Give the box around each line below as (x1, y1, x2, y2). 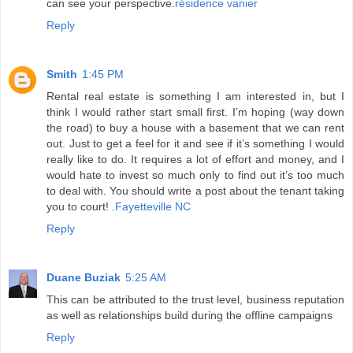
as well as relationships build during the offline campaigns (46, 309, 333, 322)
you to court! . (46, 200, 115, 214)
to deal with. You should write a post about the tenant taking (46, 184, 344, 198)
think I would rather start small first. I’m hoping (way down (46, 106, 344, 119)
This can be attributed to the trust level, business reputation (46, 293, 344, 307)
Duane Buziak (46, 271, 121, 284)
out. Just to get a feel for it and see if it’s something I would (46, 137, 344, 150)
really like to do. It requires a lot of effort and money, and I (46, 153, 344, 166)
